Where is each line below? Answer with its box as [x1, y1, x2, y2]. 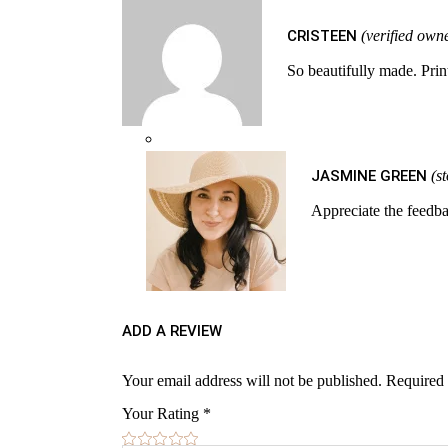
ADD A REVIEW [122, 322, 222, 340]
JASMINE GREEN [311, 167, 431, 185]
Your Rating [122, 405, 203, 422]
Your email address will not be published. [122, 372, 382, 389]
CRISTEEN [287, 27, 361, 45]
